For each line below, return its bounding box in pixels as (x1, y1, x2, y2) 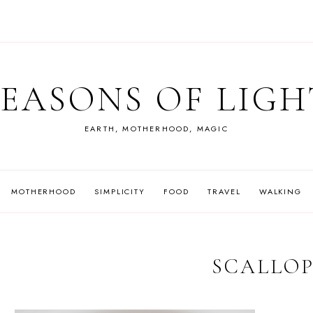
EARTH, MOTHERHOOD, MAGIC (85, 123, 228, 134)
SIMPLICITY (94, 185, 145, 197)
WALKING (259, 185, 302, 197)
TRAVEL (208, 185, 241, 197)
